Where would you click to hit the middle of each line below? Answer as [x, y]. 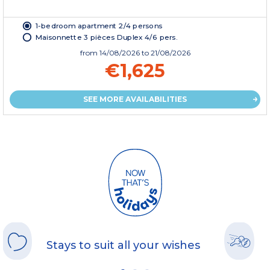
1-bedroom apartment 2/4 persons [99, 25]
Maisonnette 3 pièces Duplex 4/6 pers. [107, 37]
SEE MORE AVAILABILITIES [135, 99]
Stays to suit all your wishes [123, 245]
